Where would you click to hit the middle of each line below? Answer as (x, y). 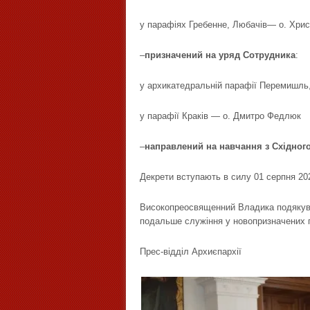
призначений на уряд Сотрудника (220, 55)
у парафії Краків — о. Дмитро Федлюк (220, 116)
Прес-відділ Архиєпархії (191, 252)
